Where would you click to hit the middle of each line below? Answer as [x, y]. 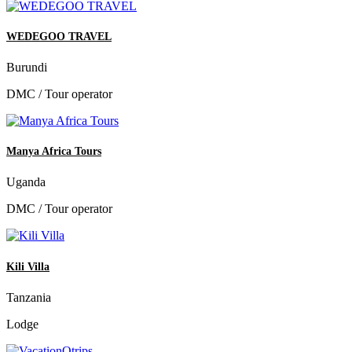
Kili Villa [28, 266]
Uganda [26, 182]
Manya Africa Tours [54, 152]
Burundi [27, 68]
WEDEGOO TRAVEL [59, 36]
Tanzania [29, 297]
